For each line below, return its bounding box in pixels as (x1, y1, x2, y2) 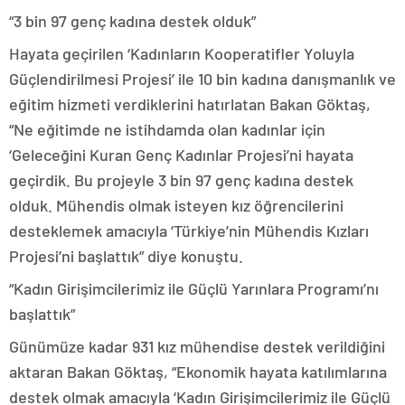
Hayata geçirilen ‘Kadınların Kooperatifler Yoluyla (9, 43, 354, 63)
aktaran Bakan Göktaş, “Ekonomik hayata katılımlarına (9, 362, 387, 381)
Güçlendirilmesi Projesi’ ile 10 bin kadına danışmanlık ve (9, 69, 396, 89)
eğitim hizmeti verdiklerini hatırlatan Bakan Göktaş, (9, 94, 371, 114)
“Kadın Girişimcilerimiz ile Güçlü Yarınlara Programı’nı (9, 278, 379, 298)
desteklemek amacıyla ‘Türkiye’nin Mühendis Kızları (9, 221, 369, 240)
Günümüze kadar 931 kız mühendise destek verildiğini (9, 336, 385, 356)
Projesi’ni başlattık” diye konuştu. (9, 246, 243, 266)
